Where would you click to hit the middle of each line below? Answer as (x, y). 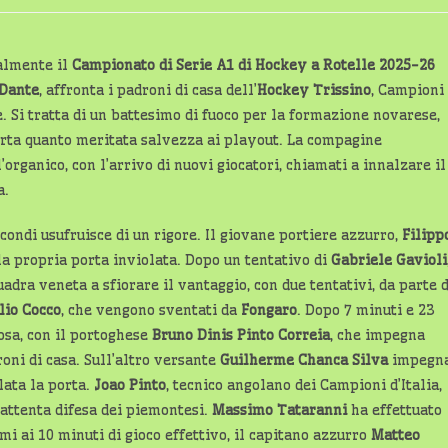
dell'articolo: (95, 17)
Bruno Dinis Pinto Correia (241, 335)
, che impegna (377, 335)
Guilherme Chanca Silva (304, 360)
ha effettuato (394, 410)
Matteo (395, 435)
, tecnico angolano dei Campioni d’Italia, (304, 385)
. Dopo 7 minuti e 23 (365, 310)
